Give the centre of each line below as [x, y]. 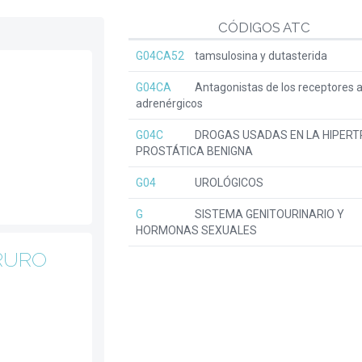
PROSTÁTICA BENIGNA [194, 151]
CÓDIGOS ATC [264, 27]
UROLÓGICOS [228, 183]
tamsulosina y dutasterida [260, 56]
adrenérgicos [169, 103]
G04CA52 [160, 56]
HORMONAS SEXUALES [196, 230]
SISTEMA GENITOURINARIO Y [268, 214]
